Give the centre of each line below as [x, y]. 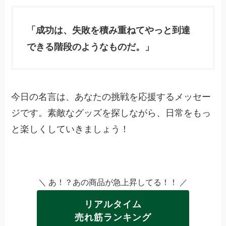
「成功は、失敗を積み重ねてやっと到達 [109, 30]
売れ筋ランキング [113, 217]
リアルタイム [113, 204]
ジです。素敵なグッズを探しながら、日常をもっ [111, 112]
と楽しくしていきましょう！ [70, 128]
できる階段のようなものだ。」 [91, 46]
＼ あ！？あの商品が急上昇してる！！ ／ [113, 182]
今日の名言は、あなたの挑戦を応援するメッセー [111, 96]
